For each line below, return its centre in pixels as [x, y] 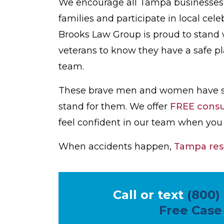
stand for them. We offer [114, 107]
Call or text [150, 195]
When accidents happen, [116, 147]
